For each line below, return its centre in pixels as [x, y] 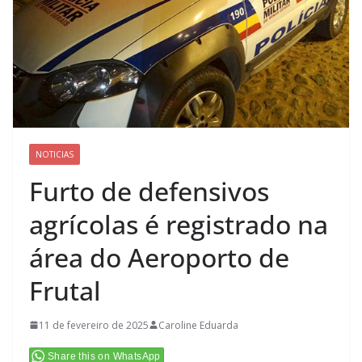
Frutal [65, 290]
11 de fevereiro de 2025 [94, 325]
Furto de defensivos [149, 191]
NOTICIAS [55, 154]
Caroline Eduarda [198, 325]
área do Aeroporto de [159, 257]
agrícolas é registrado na [179, 224]
